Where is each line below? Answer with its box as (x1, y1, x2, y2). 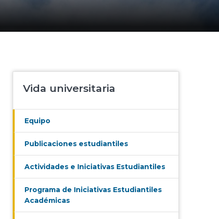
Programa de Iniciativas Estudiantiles (24, 185, 162, 195)
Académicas (24, 196, 70, 205)
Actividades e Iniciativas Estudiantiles (24, 162, 165, 172)
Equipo (24, 116, 50, 126)
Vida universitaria (23, 82, 115, 95)
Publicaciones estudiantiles (24, 139, 128, 149)
